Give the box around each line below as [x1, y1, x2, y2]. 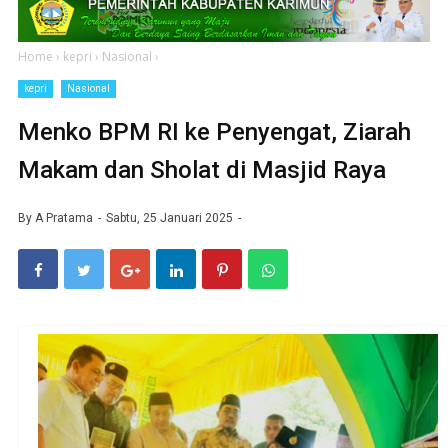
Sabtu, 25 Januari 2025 [106, 210, 236, 225]
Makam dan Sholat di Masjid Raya [18, 155, 386, 184]
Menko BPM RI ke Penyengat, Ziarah [18, 117, 411, 146]
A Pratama [35, 210, 93, 225]
